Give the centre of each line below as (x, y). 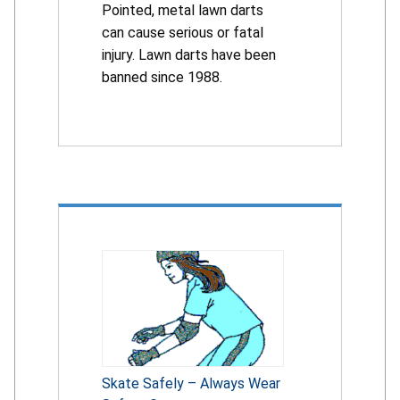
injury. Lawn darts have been (189, 55)
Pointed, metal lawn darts (183, 11)
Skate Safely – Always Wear (191, 384)
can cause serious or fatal (183, 33)
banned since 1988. (162, 78)
